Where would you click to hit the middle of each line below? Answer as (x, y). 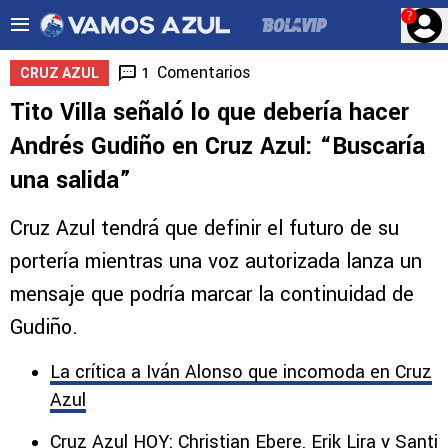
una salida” (70, 180)
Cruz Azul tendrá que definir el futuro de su (204, 228)
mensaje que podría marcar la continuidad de (212, 294)
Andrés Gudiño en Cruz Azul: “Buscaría (217, 146)
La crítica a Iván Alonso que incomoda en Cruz (241, 372)
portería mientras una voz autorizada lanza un (216, 261)
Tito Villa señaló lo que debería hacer (209, 112)
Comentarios (204, 72)
